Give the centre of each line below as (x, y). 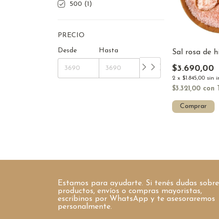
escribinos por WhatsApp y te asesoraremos (136, 199)
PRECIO (71, 35)
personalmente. (85, 207)
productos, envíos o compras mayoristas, (130, 191)
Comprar (194, 107)
